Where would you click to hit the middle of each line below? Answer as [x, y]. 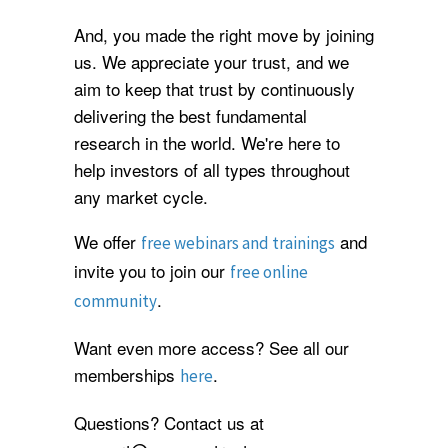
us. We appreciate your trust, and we [211, 61]
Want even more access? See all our [211, 348]
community [115, 301]
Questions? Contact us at [169, 422]
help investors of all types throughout [212, 169]
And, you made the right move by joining [224, 34]
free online [269, 272]
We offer [107, 242]
